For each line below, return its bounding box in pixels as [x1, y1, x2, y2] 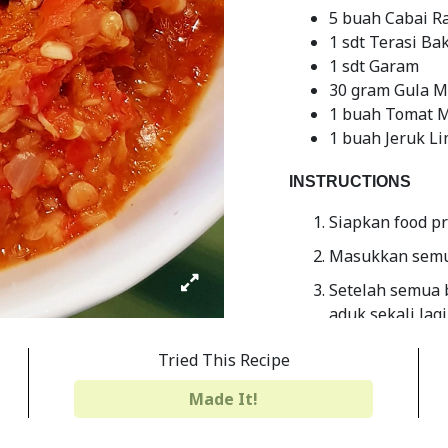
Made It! [189, 388, 258, 410]
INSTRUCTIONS [289, 173, 411, 190]
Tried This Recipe [157, 349, 290, 371]
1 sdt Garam [329, 55, 419, 77]
